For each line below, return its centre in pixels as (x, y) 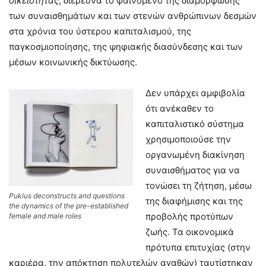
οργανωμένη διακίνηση (195, 154)
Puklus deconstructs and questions (67, 195)
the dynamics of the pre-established (69, 205)
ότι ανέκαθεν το (180, 108)
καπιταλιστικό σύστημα (195, 123)
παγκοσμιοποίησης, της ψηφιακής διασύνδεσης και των (126, 46)
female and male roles (45, 216)
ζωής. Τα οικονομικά (190, 232)
